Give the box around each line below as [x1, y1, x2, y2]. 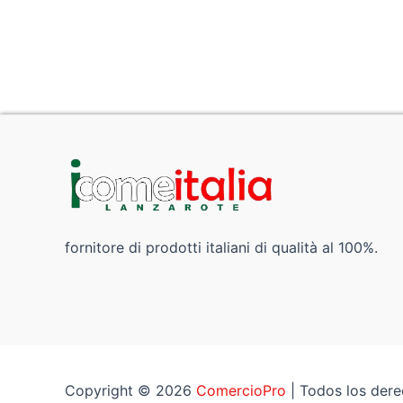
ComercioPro [196, 381, 286, 399]
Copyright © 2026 [65, 381, 196, 399]
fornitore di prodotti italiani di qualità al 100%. [65, 238, 378, 257]
